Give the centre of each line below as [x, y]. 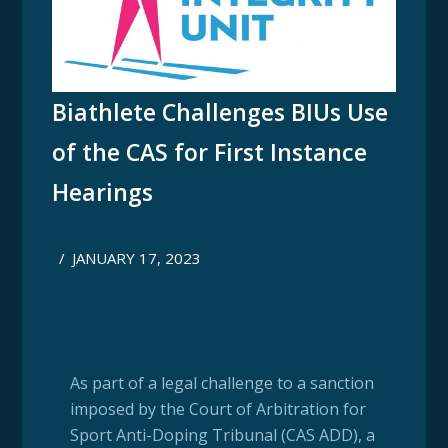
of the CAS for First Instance [210, 151]
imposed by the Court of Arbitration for [217, 408]
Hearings [103, 191]
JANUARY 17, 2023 [137, 257]
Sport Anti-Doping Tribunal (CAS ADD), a [222, 434]
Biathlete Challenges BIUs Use [220, 111]
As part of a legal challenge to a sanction [221, 382]
